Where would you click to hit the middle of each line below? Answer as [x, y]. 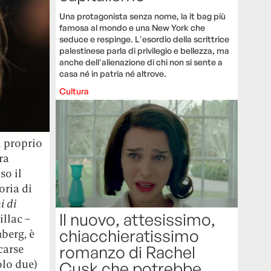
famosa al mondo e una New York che [132, 28]
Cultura [74, 91]
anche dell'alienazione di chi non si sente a [141, 62]
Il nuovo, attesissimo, [138, 219]
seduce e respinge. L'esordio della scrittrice [145, 39]
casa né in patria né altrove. [113, 74]
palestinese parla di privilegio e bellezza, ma [145, 51]
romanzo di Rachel [128, 252]
